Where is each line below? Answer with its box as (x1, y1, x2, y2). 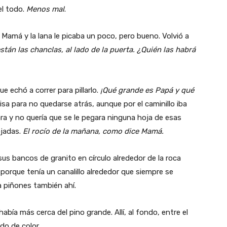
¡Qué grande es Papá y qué (100, 85, 194, 95)
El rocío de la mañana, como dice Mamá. (23, 126, 164, 136)
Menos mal (26, 4, 64, 14)
